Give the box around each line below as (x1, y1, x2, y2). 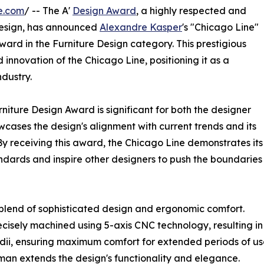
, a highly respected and (136, 4, 246, 16)
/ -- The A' (24, 4, 72, 16)
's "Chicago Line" (182, 21, 259, 33)
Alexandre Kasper (100, 21, 182, 33)
